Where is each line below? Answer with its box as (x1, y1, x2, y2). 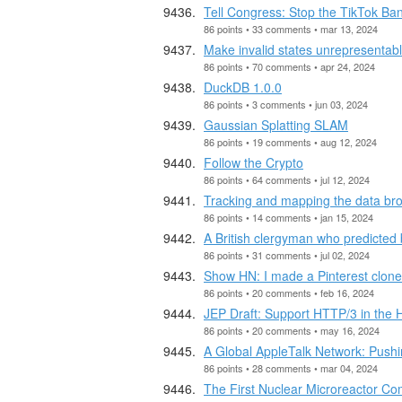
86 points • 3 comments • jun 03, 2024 (204, 96, 368, 111)
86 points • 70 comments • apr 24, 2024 (204, 58, 375, 74)
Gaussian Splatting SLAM (204, 115, 348, 134)
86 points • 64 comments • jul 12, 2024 (204, 171, 370, 187)
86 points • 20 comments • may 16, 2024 (204, 322, 380, 337)
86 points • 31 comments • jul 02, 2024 (204, 247, 370, 262)
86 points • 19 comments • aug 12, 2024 (204, 134, 377, 149)
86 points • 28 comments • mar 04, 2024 (204, 360, 378, 375)
